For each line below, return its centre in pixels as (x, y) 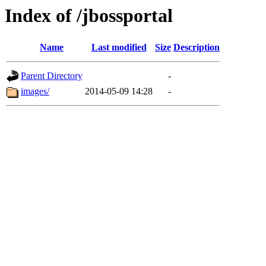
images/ (35, 91)
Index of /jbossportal (89, 15)
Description (197, 47)
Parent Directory (52, 76)
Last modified (119, 47)
